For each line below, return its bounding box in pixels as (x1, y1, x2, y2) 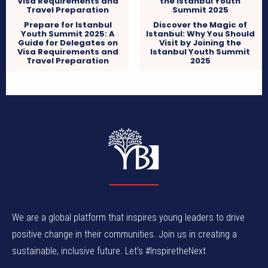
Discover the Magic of (153, 19, 248, 31)
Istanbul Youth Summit (150, 45, 251, 57)
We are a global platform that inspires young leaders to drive (12, 212, 245, 224)
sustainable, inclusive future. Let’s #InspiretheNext (12, 245, 206, 257)
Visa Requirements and (17, 45, 118, 57)
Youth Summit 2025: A (20, 28, 115, 39)
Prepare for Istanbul (23, 19, 112, 31)
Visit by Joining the (159, 36, 242, 48)
